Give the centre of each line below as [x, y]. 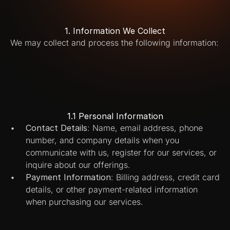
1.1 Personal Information [115, 116]
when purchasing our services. [84, 202]
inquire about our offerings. [78, 165]
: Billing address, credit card [165, 177]
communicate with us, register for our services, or [121, 152]
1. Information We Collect [115, 31]
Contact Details [56, 128]
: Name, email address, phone [145, 128]
